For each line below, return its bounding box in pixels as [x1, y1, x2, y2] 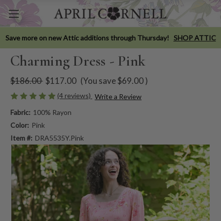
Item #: [10, 133, 33, 142]
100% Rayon [33, 108, 72, 116]
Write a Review [94, 92, 142, 101]
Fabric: [10, 108, 31, 116]
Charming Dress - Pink [10, 51, 146, 70]
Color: [10, 120, 29, 129]
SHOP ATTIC [173, 33, 216, 42]
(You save [80, 75, 116, 86]
